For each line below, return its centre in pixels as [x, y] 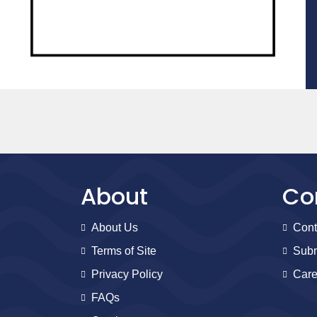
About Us [115, 227]
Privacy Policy [127, 274]
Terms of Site [124, 251]
